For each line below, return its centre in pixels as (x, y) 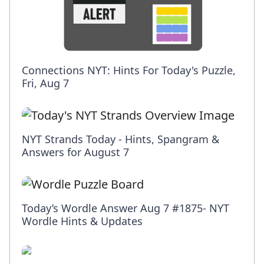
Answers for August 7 (75, 152)
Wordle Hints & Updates (82, 221)
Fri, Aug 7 (45, 83)
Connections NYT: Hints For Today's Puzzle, (129, 70)
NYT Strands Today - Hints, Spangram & (121, 139)
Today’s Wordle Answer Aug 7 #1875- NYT (126, 208)
